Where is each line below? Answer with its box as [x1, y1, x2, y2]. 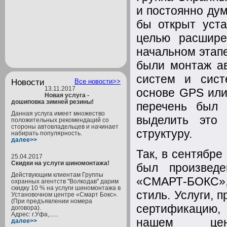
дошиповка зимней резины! [11, 98, 94, 105]
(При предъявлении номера [11, 198, 92, 204]
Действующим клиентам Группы [11, 171, 103, 178]
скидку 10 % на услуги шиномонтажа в [11, 184, 121, 191]
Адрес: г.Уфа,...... [11, 211, 58, 217]
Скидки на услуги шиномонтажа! [11, 160, 109, 166]
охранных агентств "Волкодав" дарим [11, 178, 119, 184]
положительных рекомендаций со [11, 117, 109, 123]
